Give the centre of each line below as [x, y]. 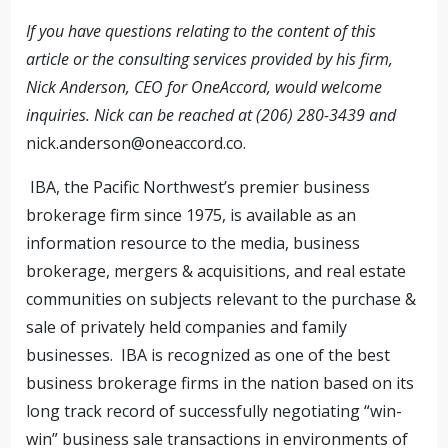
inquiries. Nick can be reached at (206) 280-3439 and [211, 115]
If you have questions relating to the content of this [201, 31]
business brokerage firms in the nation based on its [220, 383]
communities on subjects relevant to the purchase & [221, 299]
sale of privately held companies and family [187, 327]
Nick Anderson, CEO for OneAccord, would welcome [204, 87]
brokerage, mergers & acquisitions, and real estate [216, 271]
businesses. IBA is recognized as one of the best [208, 355]
